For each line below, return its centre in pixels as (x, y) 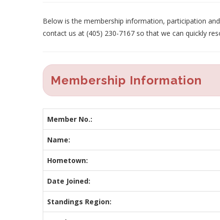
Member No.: (70, 119)
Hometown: (68, 160)
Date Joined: (69, 181)
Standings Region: (79, 201)
